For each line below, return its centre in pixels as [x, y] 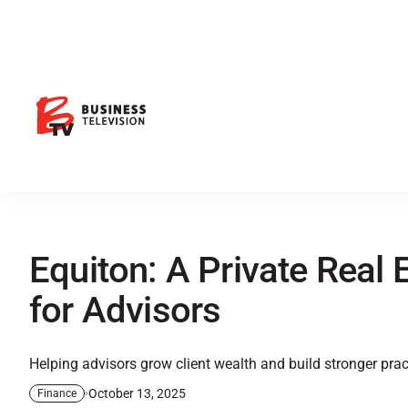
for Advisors [125, 311]
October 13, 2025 [137, 393]
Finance [57, 394]
